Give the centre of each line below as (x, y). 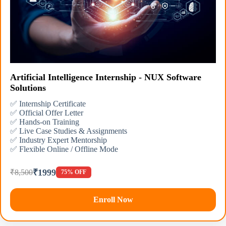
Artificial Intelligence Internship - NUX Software (106, 77)
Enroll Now (113, 200)
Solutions (28, 88)
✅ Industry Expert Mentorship (59, 140)
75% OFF (74, 172)
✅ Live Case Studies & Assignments (69, 131)
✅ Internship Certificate (48, 104)
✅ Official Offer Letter (47, 113)
